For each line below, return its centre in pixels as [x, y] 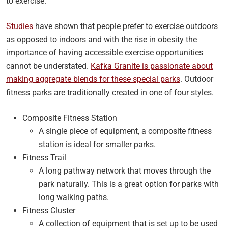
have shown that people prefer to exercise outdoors [125, 26]
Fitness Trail [44, 157]
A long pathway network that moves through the [125, 170]
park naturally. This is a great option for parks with [129, 184]
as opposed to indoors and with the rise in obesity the [102, 39]
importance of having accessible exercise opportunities [105, 52]
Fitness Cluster [49, 210]
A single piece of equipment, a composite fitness [125, 131]
